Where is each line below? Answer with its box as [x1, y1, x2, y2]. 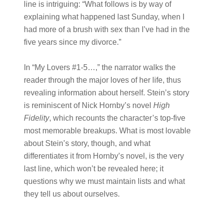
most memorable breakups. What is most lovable [23, 127, 191, 135]
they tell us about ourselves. [23, 190, 120, 198]
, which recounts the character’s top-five [49, 114, 185, 122]
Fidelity [23, 114, 49, 122]
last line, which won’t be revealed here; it [23, 164, 163, 173]
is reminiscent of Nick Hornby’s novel [23, 101, 153, 109]
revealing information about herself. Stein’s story [23, 89, 189, 97]
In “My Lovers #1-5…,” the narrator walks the [23, 63, 176, 72]
